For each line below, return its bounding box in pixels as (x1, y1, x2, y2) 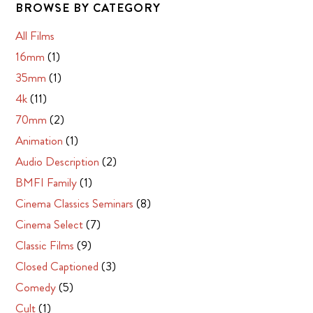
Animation (15, 131, 64, 149)
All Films (15, 27, 55, 44)
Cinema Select (15, 215, 84, 233)
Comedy (15, 278, 57, 296)
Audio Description (15, 152, 100, 170)
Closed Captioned (15, 257, 99, 275)
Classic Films (15, 236, 75, 254)
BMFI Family (15, 173, 78, 191)
